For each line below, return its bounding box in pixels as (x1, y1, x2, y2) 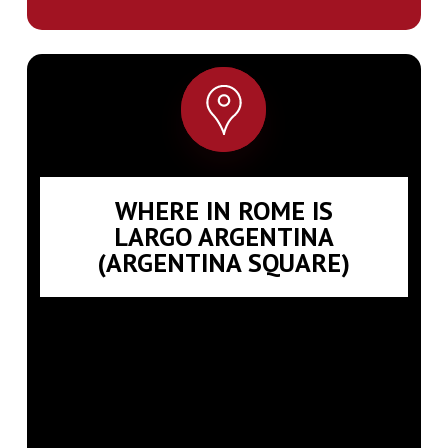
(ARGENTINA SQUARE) (97, 245, 351, 279)
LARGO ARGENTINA (113, 219, 334, 253)
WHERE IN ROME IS (114, 193, 333, 227)
